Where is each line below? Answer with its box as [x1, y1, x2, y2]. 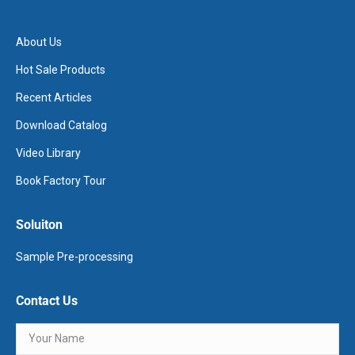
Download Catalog [16, 118, 107, 132]
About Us [16, 35, 62, 48]
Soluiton [16, 216, 63, 232]
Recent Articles [16, 90, 92, 104]
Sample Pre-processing [16, 250, 133, 263]
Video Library [16, 146, 81, 159]
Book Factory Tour [16, 174, 106, 187]
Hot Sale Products [16, 63, 105, 76]
